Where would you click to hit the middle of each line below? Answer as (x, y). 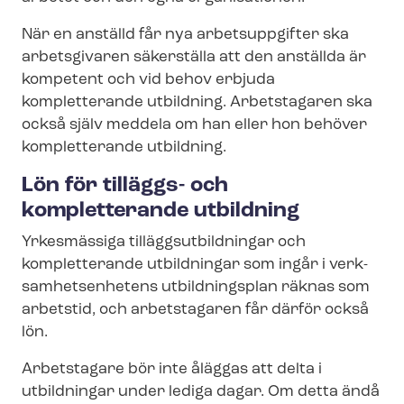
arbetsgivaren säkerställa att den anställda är (194, 57)
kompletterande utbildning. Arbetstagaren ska (197, 102)
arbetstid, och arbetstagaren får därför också (195, 309)
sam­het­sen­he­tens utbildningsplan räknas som (196, 287)
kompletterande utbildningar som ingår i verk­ (195, 264)
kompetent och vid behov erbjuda (148, 79)
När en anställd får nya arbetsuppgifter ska (185, 34)
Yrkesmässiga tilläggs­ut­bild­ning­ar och (164, 242)
